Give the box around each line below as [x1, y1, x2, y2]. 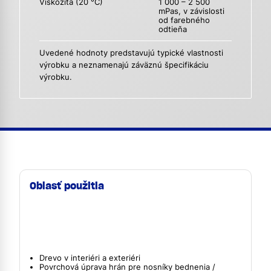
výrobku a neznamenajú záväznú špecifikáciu [39, 60, 209, 70]
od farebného [158, 16, 211, 25]
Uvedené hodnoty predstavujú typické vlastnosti [39, 48, 223, 58]
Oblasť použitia [30, 180, 104, 192]
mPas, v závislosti [158, 7, 225, 16]
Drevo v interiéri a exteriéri [39, 253, 140, 263]
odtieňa [158, 25, 188, 34]
